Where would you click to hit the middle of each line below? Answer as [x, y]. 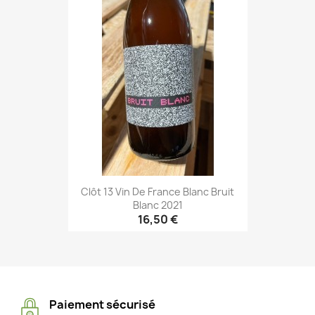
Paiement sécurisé [102, 305]
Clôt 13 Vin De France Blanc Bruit [157, 191]
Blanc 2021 [157, 205]
